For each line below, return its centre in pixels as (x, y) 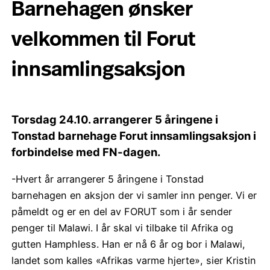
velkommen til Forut (104, 40)
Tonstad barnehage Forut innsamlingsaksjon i (134, 135)
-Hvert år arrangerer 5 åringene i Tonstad (108, 179)
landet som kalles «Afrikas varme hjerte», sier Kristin (134, 261)
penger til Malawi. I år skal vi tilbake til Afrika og (123, 228)
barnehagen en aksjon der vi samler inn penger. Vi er (134, 196)
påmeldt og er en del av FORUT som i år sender (122, 212)
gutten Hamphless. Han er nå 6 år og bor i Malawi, (129, 244)
